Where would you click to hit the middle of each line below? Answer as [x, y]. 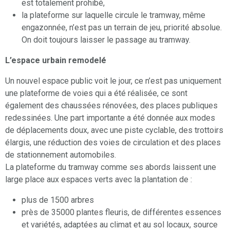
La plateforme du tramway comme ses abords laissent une [111, 167]
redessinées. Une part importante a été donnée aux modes [110, 118]
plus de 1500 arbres [58, 200]
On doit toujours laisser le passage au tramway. [106, 40]
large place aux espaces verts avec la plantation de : [99, 180]
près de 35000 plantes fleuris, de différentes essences [121, 213]
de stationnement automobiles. [61, 155]
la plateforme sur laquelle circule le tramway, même [113, 15]
